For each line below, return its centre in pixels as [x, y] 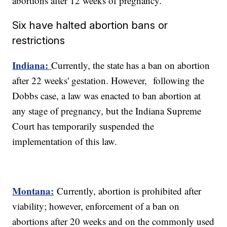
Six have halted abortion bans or [90, 25]
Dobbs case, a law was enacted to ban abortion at [107, 96]
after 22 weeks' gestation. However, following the [108, 81]
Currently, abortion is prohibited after [129, 191]
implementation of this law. [66, 141]
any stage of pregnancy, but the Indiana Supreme [107, 111]
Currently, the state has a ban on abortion [131, 65]
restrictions [39, 41]
